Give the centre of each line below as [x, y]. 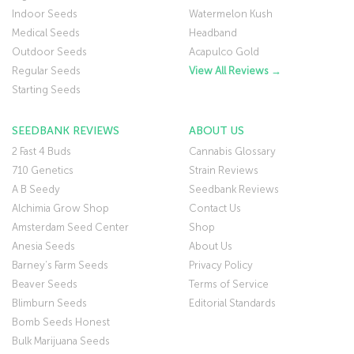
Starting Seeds [46, 90]
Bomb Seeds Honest [61, 322]
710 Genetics [43, 171]
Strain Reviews [224, 171]
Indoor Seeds [45, 14]
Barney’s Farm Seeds [60, 265]
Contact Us [215, 209]
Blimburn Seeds [49, 303]
